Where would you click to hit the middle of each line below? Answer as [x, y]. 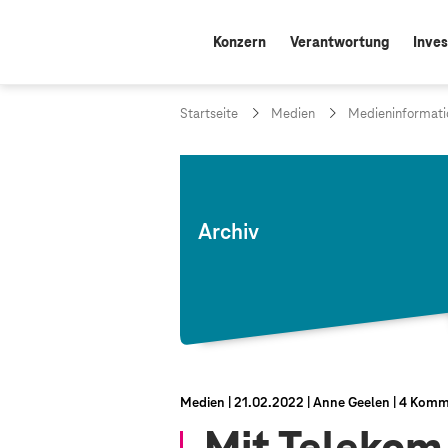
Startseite [209, 114]
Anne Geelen [351, 403]
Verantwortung [339, 43]
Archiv [228, 233]
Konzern [239, 43]
